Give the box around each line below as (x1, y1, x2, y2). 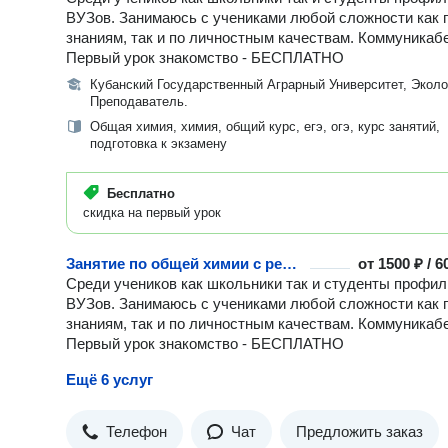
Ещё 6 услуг (66, 371, 153, 388)
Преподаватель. (90, 94, 188, 109)
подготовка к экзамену (90, 136, 227, 151)
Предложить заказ (296, 423, 423, 440)
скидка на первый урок (83, 205, 221, 220)
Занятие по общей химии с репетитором (282, 255, 297, 272)
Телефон (106, 423, 167, 440)
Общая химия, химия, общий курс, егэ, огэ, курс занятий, (90, 119, 440, 134)
